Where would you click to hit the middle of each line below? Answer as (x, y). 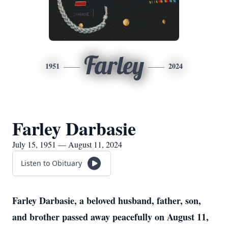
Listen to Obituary (51, 163)
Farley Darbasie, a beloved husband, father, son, (107, 201)
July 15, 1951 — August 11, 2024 (67, 144)
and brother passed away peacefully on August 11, (110, 217)
